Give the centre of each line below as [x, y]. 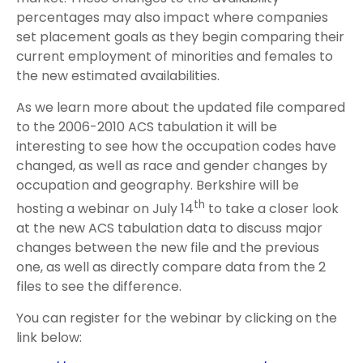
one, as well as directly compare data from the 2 [171, 267]
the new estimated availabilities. [118, 76]
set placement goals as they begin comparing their [180, 37]
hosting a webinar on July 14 [105, 209]
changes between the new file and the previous [168, 248]
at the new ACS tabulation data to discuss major [169, 228]
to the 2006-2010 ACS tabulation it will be [147, 127]
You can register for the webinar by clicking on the [177, 318]
